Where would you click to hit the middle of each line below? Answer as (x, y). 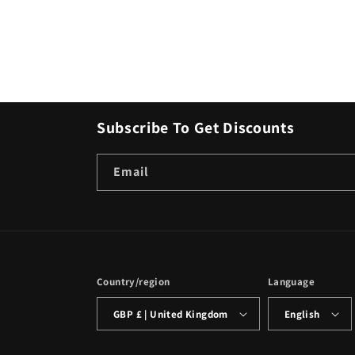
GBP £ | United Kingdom (182, 314)
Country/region (134, 282)
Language (291, 282)
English (302, 314)
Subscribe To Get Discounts (196, 128)
